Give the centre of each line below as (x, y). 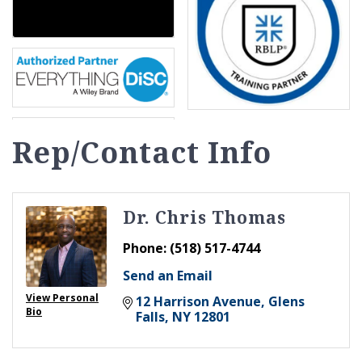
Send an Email (168, 275)
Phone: (145, 248)
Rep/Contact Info (142, 152)
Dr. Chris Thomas (204, 217)
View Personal (62, 297)
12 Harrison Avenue (198, 301)
